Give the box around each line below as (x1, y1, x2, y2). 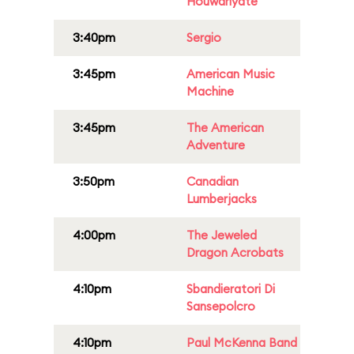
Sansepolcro (186, 299, 255, 314)
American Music (186, 66, 275, 81)
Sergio (186, 30, 221, 45)
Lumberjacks (186, 191, 257, 206)
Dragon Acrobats (186, 245, 284, 260)
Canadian (186, 174, 239, 189)
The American (186, 120, 264, 135)
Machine (186, 84, 234, 99)
